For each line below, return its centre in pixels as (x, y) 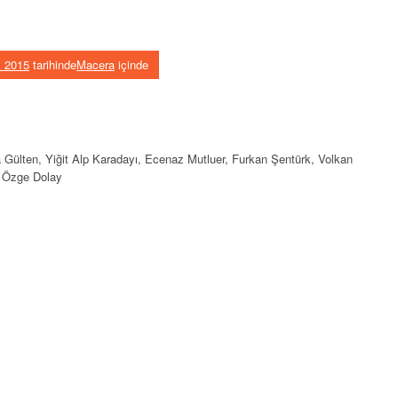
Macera (96, 64)
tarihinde (53, 64)
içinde (131, 64)
